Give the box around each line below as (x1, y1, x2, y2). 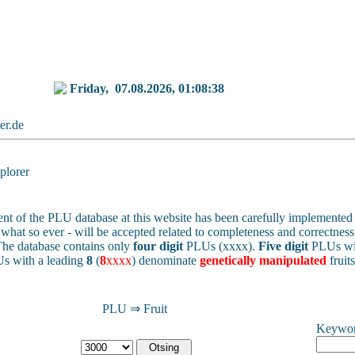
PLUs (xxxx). (183, 239, 258, 253)
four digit (133, 239, 183, 253)
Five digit (258, 239, 308, 253)
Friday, (70, 82, 115, 95)
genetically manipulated (200, 254, 326, 267)
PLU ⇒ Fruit (101, 302, 167, 315)
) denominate (132, 254, 200, 267)
